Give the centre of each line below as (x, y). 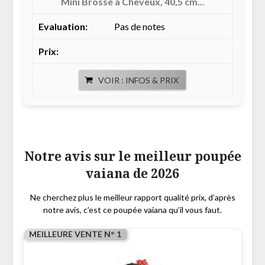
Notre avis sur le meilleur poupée (132, 156)
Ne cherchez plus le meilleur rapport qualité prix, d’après (132, 198)
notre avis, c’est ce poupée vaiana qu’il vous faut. (132, 210)
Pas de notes (139, 27)
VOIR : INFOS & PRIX (138, 80)
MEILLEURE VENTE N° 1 (75, 234)
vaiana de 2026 (132, 174)
